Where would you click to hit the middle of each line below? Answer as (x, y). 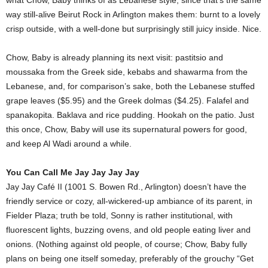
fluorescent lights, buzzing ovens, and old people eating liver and (128, 230)
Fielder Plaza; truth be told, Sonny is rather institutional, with (119, 215)
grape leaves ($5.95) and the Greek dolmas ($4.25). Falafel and (127, 100)
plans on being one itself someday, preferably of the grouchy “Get (130, 258)
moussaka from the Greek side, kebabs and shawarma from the (127, 72)
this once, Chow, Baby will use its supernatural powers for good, (127, 129)
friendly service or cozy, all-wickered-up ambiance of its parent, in (129, 201)
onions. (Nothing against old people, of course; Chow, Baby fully (127, 244)
